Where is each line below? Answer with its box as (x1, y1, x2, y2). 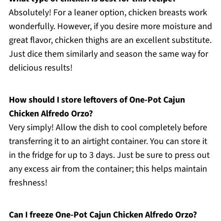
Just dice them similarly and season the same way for (8, 47, 208, 60)
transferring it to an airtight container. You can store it (8, 135, 207, 147)
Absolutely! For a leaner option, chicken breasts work (8, 6, 207, 19)
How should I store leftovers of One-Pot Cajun (8, 93, 185, 106)
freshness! (8, 176, 47, 189)
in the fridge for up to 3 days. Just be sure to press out (8, 148, 210, 161)
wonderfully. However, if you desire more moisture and (8, 20, 212, 33)
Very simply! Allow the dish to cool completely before (8, 121, 207, 134)
